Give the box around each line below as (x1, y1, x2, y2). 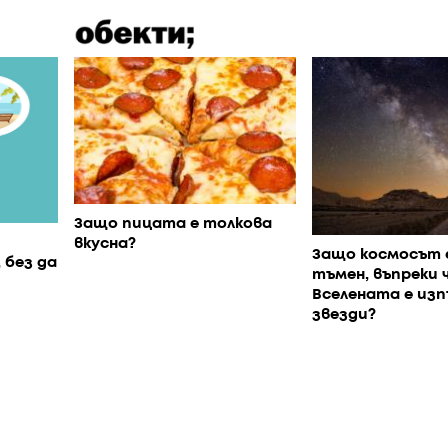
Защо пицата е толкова (74, 216, 272, 231)
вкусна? (74, 236, 136, 251)
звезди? (311, 308, 376, 323)
